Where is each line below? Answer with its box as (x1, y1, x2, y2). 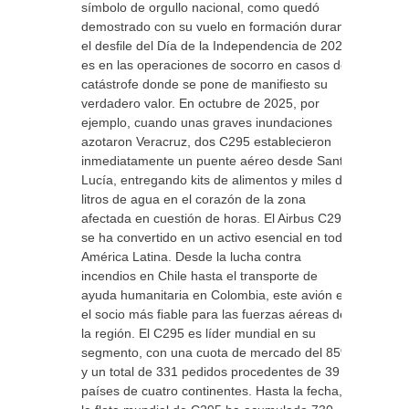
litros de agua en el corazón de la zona (81, 192, 306, 206)
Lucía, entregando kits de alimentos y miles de (81, 173, 350, 187)
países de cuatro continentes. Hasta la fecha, (81, 383, 342, 398)
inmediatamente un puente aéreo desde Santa (81, 153, 351, 168)
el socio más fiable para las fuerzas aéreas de (81, 307, 347, 321)
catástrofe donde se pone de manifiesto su (81, 77, 328, 91)
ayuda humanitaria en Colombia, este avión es (81, 288, 350, 302)
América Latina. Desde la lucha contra (81, 249, 301, 264)
